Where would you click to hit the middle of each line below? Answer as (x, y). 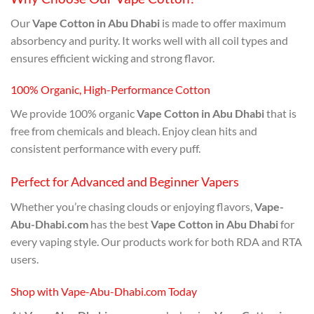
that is (280, 114)
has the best (118, 224)
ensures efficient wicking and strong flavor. (112, 57)
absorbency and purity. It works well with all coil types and (149, 40)
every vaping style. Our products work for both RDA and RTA (156, 242)
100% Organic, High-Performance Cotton (110, 90)
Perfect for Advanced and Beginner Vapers (125, 182)
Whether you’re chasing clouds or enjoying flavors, (132, 207)
